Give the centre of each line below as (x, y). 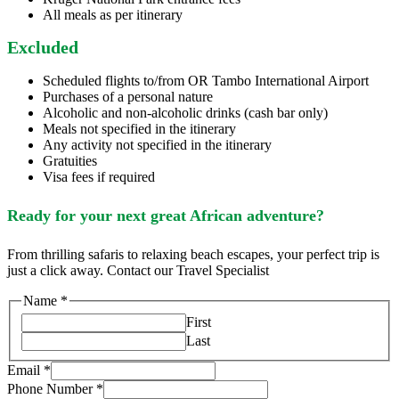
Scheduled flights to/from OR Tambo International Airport (206, 80)
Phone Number (52, 389)
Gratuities (70, 160)
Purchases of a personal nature (128, 96)
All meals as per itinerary (113, 14)
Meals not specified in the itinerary (139, 128)
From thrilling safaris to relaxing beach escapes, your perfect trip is (193, 254)
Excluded (43, 48)
